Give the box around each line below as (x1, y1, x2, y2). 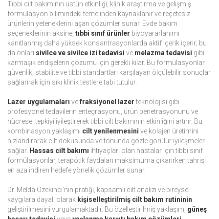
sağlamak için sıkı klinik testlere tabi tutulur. (7, 78, 137, 87)
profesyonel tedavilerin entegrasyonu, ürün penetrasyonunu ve (7, 108, 198, 116)
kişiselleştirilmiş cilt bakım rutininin (77, 196, 192, 204)
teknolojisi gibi (134, 98, 179, 106)
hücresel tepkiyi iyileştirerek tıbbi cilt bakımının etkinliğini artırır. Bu (7, 117, 202, 126)
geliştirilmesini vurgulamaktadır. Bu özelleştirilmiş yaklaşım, (7, 205, 187, 214)
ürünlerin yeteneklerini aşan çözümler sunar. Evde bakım (7, 20, 177, 28)
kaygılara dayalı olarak (7, 196, 77, 204)
